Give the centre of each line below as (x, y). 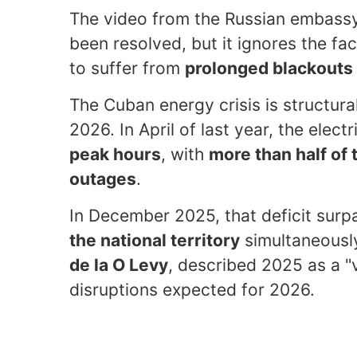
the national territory (155, 240)
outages (103, 178)
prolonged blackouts (269, 68)
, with (185, 154)
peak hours (115, 154)
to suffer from (127, 68)
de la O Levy (119, 265)
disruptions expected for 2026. (192, 289)
